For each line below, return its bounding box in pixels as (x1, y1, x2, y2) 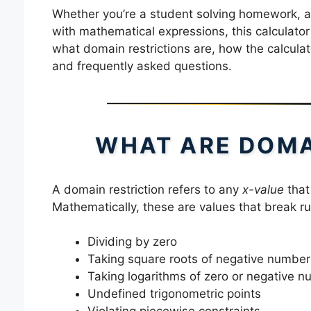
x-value (242, 182, 284, 196)
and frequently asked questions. (51, 58, 232, 73)
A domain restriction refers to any (51, 182, 242, 196)
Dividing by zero (87, 235, 177, 249)
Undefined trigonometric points (87, 287, 261, 301)
